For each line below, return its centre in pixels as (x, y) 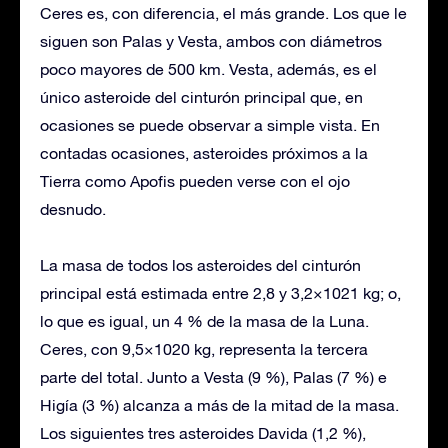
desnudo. (73, 208)
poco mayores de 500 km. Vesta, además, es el (208, 68)
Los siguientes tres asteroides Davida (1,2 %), (203, 432)
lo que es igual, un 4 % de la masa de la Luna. (204, 320)
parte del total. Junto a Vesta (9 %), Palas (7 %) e (213, 376)
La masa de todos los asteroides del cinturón (200, 264)
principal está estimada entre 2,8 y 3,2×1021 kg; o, (220, 292)
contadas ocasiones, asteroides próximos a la (204, 152)
